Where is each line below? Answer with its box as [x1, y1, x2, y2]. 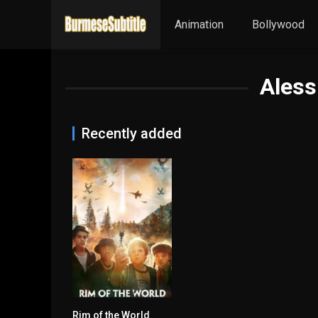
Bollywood [252, 18, 305, 31]
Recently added [82, 125, 182, 142]
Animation [175, 18, 224, 31]
